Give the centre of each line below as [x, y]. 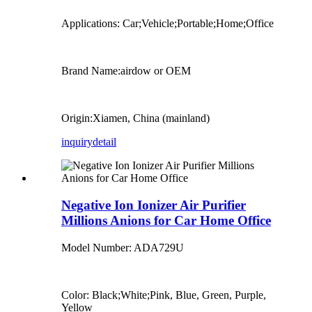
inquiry [77, 142]
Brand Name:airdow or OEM [126, 71]
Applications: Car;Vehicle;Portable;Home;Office [167, 24]
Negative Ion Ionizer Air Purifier [154, 205]
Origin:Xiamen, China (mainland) [135, 118]
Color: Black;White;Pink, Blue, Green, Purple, [164, 295]
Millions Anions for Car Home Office [166, 220]
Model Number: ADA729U [123, 247]
